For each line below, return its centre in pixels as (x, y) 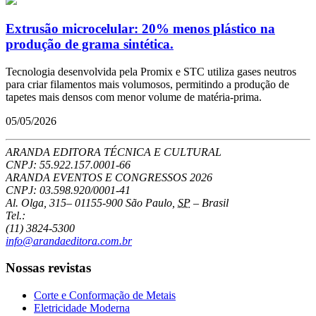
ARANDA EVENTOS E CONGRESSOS (98, 177)
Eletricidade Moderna (82, 308)
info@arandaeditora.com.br (69, 241)
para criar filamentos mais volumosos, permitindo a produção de (147, 84)
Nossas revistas (48, 268)
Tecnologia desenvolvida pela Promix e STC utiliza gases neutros (151, 71)
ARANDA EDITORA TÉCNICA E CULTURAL (114, 152)
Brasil (215, 202)
